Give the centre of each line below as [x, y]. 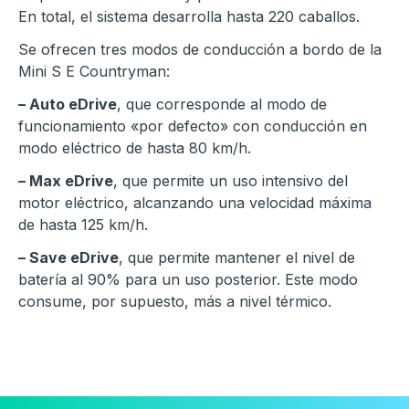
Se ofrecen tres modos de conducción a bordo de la [200, 50]
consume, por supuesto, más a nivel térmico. [175, 302]
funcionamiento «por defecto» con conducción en [193, 126]
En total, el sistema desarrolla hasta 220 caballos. [189, 17]
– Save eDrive [68, 258]
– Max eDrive [66, 181]
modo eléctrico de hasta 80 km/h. [135, 148]
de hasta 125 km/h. [83, 225]
